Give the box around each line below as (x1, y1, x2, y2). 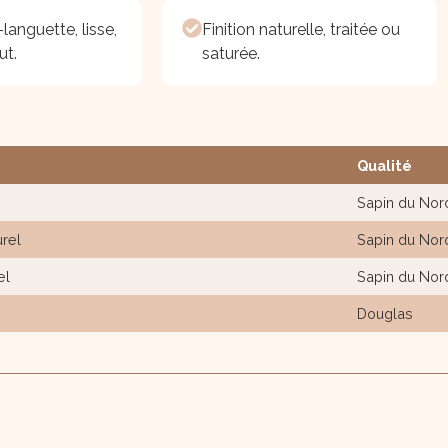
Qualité (357, 157, 412, 175)
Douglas (357, 305, 413, 323)
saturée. (202, 44, 260, 64)
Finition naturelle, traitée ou (202, 20, 400, 40)
